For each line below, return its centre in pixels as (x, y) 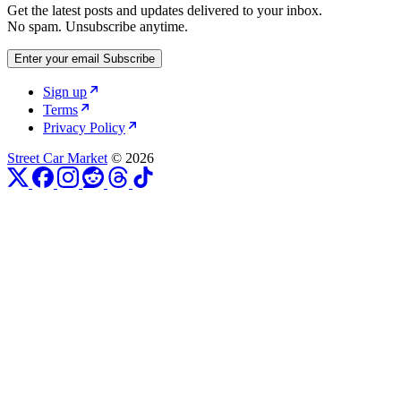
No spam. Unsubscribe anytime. (98, 27)
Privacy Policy (84, 128)
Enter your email (57, 59)
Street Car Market (57, 158)
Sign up (65, 92)
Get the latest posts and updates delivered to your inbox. (165, 11)
